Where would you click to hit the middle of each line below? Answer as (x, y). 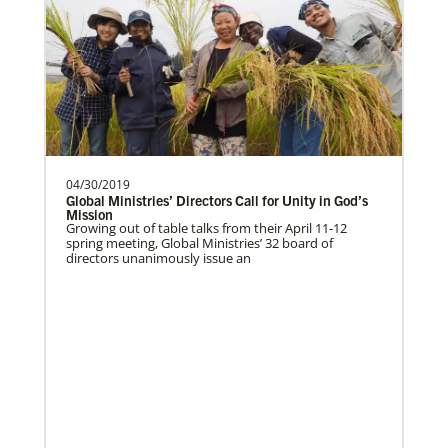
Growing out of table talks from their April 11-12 (206, 228)
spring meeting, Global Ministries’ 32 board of (199, 243)
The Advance (105, 115)
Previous (153, 261)
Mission (89, 214)
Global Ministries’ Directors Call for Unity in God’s (217, 200)
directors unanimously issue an (158, 258)
